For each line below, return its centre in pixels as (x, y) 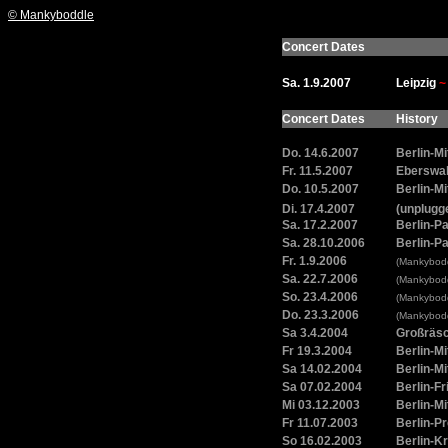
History (417, 119)
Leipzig (417, 83)
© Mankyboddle (51, 15)
